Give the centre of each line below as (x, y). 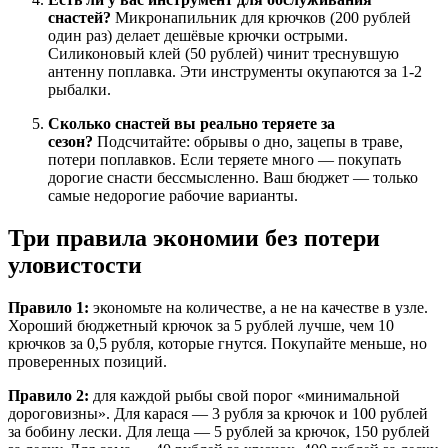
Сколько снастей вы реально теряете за (191, 123)
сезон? (70, 141)
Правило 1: (48, 307)
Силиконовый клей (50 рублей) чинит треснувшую (223, 53)
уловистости (75, 264)
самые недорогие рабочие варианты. (173, 195)
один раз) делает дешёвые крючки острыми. (198, 35)
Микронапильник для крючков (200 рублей (261, 17)
